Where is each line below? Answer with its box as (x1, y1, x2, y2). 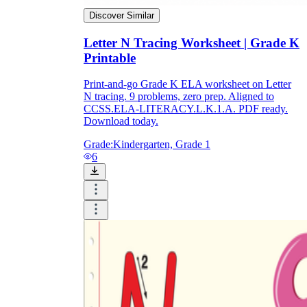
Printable (84, 50, 136, 65)
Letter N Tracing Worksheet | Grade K (84, 35, 299, 50)
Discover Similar (89, 10, 154, 21)
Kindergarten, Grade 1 (113, 138, 210, 151)
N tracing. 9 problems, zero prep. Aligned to (84, 90, 274, 103)
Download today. (84, 115, 158, 127)
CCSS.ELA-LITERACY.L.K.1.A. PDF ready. (84, 103, 288, 115)
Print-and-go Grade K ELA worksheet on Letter (84, 78, 291, 90)
